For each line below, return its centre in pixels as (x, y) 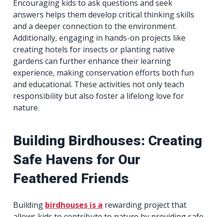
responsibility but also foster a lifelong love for (99, 96)
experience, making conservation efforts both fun (104, 73)
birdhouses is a (74, 205)
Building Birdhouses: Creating (108, 141)
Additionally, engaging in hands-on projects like (100, 38)
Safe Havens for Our (77, 160)
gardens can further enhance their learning (92, 61)
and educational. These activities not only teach (99, 84)
